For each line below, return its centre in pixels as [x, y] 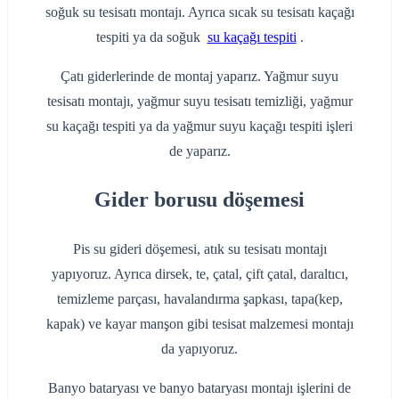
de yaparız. [199, 151]
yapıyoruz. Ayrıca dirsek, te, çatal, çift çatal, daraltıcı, [199, 274]
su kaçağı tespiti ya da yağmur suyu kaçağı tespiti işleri [199, 126]
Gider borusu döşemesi [199, 200]
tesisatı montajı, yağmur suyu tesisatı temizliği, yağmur [199, 101]
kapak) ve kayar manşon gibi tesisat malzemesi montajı [199, 324]
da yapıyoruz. [199, 349]
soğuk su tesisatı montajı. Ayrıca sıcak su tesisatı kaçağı [199, 12]
